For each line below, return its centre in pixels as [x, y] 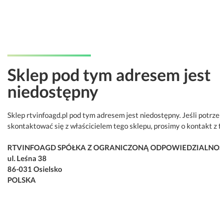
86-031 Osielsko [35, 169]
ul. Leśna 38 [27, 158]
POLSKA [22, 180]
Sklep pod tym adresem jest [109, 74]
